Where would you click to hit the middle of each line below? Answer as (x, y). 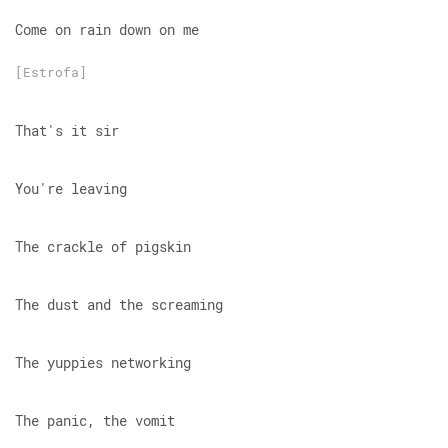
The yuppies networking (103, 362)
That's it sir (67, 130)
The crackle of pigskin (103, 246)
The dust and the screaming (119, 304)
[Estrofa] (51, 72)
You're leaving (71, 188)
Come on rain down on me (107, 29)
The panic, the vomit (95, 420)
